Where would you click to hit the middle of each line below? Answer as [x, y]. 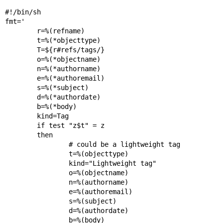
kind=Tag [21, 116]
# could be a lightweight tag [37, 144]
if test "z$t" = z [21, 125]
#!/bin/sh [23, 12]
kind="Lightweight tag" [37, 163]
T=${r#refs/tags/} [21, 50]
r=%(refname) [21, 31]
